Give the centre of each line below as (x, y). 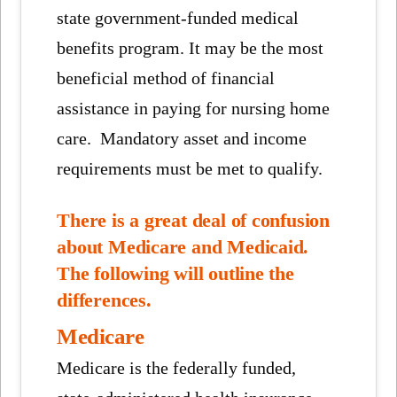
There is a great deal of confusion (193, 220)
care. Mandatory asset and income (182, 139)
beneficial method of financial (166, 78)
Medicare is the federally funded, (177, 368)
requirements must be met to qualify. (190, 169)
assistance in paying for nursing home (194, 109)
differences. (104, 300)
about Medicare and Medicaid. (183, 247)
